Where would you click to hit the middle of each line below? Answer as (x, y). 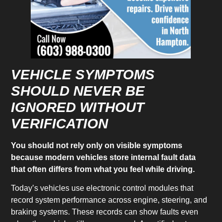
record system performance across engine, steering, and (109, 200)
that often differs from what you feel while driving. (103, 169)
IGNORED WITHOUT (78, 107)
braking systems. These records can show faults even (105, 212)
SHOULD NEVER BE (78, 91)
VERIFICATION (60, 123)
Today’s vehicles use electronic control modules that (102, 188)
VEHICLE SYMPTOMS (83, 74)
